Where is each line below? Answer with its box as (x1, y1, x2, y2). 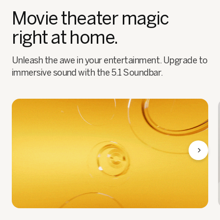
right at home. (12, 27, 118, 48)
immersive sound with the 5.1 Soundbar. (12, 67, 163, 78)
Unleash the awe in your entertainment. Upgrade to (12, 55, 208, 66)
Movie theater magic (12, 7, 169, 29)
